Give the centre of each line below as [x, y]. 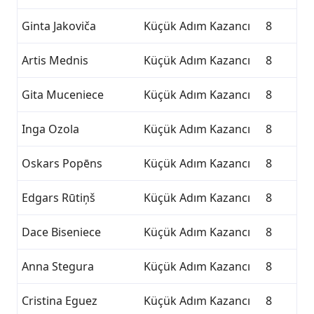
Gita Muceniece [63, 95]
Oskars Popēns [62, 163]
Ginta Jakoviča [59, 26]
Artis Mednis [55, 60]
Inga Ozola [50, 129]
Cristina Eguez [60, 301]
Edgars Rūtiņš [59, 198]
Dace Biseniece [61, 232]
